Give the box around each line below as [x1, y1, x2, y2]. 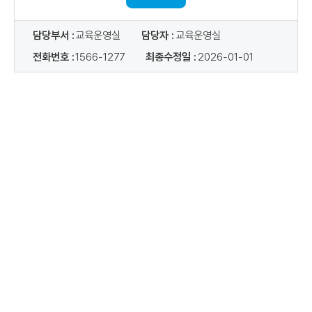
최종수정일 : [145, 50, 196, 63]
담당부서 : [32, 29, 75, 42]
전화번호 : [32, 50, 75, 63]
